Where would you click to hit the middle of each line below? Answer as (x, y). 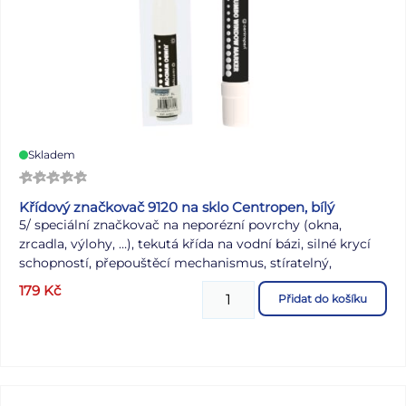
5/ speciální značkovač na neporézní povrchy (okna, (180, 225)
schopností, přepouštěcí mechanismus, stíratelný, (175, 263)
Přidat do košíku (323, 299)
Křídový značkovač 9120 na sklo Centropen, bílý (177, 208)
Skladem (52, 155)
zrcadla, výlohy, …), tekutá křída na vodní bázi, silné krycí (195, 244)
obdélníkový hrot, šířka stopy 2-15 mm (140, 282)
